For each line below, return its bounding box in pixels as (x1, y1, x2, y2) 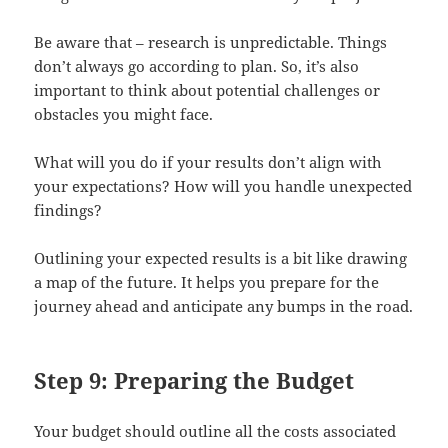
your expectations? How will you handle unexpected (34, 175, 413, 196)
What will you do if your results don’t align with (34, 151, 383, 172)
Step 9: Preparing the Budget (34, 364, 355, 395)
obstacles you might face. (34, 103, 214, 124)
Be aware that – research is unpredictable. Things (34, 31, 388, 52)
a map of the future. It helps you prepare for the (34, 271, 380, 292)
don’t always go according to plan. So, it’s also (34, 55, 360, 76)
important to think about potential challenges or (34, 79, 381, 100)
